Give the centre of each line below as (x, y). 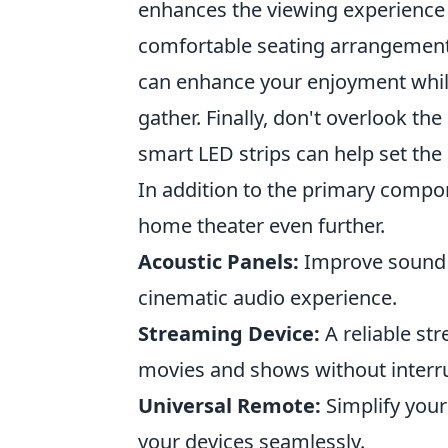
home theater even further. (261, 225)
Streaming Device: (229, 333)
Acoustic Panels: (218, 261)
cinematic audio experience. (267, 297)
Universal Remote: (229, 405)
